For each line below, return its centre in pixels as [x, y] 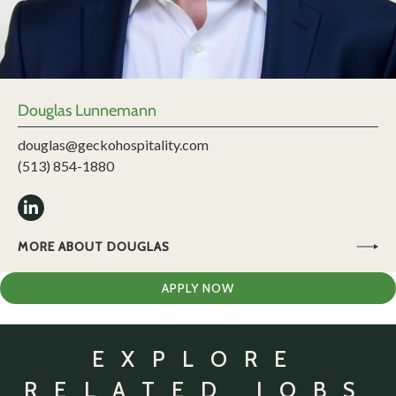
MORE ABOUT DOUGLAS [94, 247]
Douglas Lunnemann [87, 111]
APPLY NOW [198, 289]
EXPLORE [198, 359]
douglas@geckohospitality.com [113, 145]
